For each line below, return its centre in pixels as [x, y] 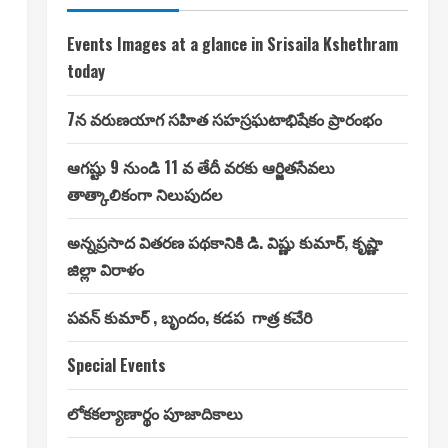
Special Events [116, 365]
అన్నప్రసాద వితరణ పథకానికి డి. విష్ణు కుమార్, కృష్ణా [224, 242]
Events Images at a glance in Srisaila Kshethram [232, 44]
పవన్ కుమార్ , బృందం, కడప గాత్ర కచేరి [189, 317]
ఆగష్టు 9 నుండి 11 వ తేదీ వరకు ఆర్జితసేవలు [202, 167]
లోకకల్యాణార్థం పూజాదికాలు [154, 413]
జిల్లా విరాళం [105, 269]
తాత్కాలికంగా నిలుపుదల [144, 194]
